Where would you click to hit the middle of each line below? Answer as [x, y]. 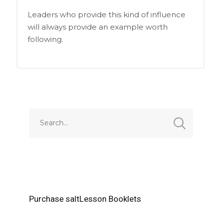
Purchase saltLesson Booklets [85, 199]
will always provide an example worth [97, 27]
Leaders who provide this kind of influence [106, 14]
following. [45, 39]
